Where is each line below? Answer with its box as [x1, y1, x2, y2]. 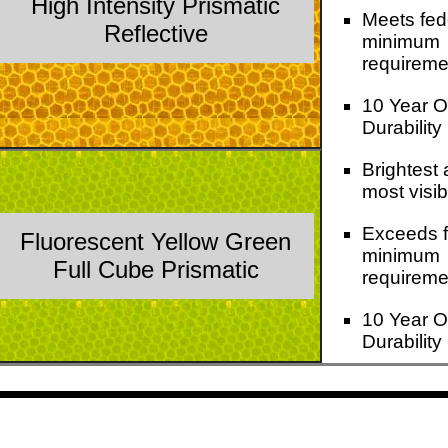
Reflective [103, 20, 208, 48]
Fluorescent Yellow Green [20, 228, 292, 256]
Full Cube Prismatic [52, 256, 259, 284]
